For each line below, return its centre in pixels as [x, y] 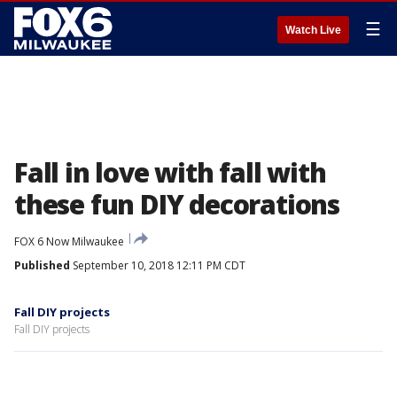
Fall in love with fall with [170, 172]
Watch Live [313, 30]
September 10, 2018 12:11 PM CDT [158, 265]
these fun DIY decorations [177, 204]
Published [42, 265]
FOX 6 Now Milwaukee [69, 241]
